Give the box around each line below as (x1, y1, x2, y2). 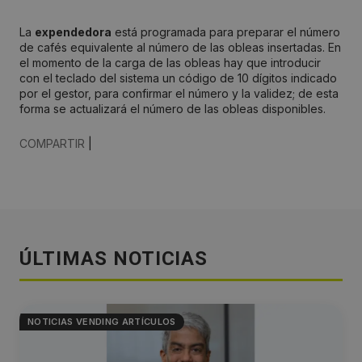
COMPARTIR (19, 137, 85, 151)
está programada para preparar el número (112, 25, 340, 40)
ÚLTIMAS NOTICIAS (19, 247, 208, 271)
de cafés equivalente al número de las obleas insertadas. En (19, 40, 341, 55)
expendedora (35, 25, 112, 40)
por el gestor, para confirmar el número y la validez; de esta (19, 86, 339, 101)
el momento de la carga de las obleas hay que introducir (19, 56, 321, 70)
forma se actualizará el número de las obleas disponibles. (19, 102, 326, 116)
